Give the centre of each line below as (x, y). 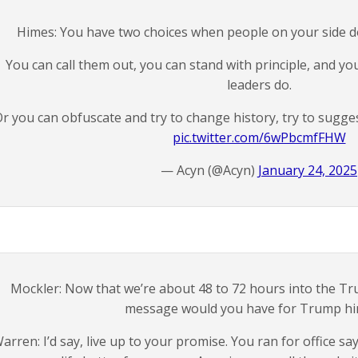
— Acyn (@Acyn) (209, 170)
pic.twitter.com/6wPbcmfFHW (259, 137)
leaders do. (259, 85)
